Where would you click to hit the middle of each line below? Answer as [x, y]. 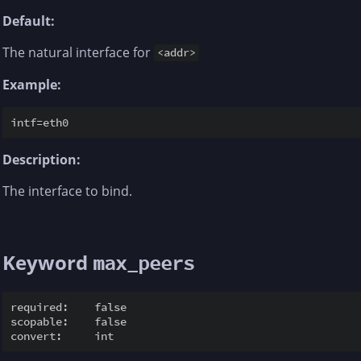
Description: [41, 159]
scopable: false [68, 321]
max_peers [143, 263]
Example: [32, 84]
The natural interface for [78, 52]
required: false [68, 307]
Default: [29, 21]
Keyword [48, 262]
